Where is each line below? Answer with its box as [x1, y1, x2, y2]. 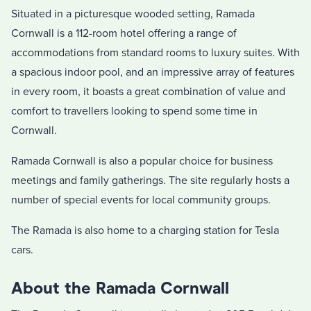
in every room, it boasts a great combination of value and [11, 85, 285, 99]
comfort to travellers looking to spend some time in [11, 104, 258, 119]
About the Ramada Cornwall [11, 278, 229, 299]
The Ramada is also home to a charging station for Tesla [11, 224, 279, 238]
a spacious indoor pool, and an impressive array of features [11, 65, 294, 80]
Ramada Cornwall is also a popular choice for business [11, 154, 273, 169]
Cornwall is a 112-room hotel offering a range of [11, 26, 237, 41]
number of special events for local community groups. [11, 193, 271, 208]
